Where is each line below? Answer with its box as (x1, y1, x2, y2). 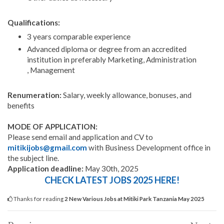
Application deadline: (7, 163, 85, 173)
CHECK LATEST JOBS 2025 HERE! (44, 174, 179, 185)
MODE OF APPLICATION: (7, 121, 97, 131)
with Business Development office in (87, 142, 210, 152)
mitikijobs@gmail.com (7, 142, 87, 152)
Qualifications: (7, 17, 60, 27)
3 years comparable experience (26, 32, 130, 41)
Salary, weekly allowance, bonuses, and (61, 90, 191, 99)
